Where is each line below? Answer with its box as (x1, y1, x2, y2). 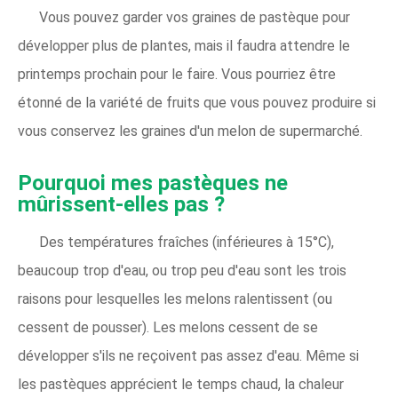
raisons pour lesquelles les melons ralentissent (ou (18, 291, 332, 307)
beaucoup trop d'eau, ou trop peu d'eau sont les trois (18, 262, 346, 279)
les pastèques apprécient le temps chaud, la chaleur (18, 376, 344, 393)
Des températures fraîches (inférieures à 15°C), (39, 234, 334, 251)
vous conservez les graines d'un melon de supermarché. (18, 123, 362, 139)
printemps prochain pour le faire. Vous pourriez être (18, 66, 336, 83)
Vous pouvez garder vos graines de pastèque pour (39, 9, 350, 26)
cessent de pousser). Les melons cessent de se (18, 319, 318, 336)
